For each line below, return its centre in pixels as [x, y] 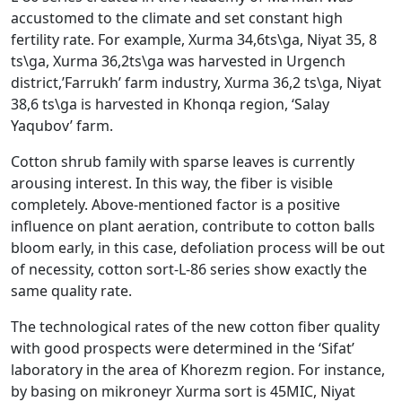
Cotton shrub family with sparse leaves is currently [183, 162]
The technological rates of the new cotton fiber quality [195, 327]
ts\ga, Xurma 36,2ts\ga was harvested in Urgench [178, 61]
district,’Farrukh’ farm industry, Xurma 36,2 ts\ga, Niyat [196, 83]
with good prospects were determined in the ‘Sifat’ [183, 349]
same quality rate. [71, 291]
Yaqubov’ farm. [62, 126]
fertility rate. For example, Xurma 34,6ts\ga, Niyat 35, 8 [194, 40]
